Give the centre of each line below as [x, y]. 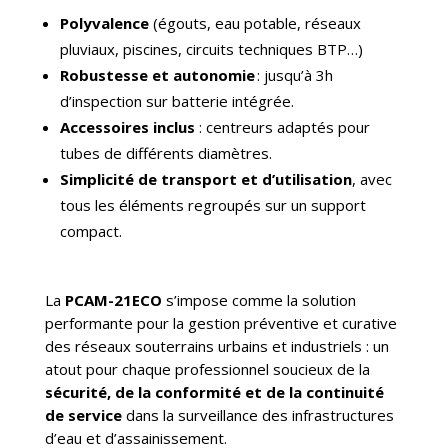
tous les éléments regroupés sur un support [212, 205]
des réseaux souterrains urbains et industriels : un [216, 346]
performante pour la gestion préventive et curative [220, 323]
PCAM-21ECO [113, 300]
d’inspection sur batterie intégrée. [176, 101]
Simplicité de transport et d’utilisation [205, 179]
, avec [371, 179]
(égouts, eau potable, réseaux [254, 23]
